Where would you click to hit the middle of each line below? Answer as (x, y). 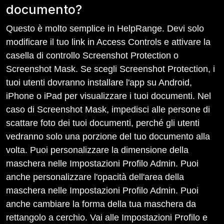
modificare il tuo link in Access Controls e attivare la (108, 42)
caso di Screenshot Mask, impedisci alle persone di (108, 109)
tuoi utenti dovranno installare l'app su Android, (99, 82)
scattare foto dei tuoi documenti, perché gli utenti (103, 123)
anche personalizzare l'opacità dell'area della (95, 177)
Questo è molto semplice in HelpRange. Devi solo (105, 28)
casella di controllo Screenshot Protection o (92, 55)
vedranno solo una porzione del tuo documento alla (108, 136)
